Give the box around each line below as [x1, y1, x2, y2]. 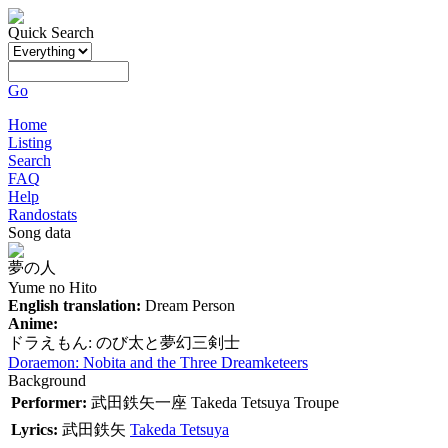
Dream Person [141, 297, 235, 314]
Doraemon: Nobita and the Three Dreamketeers [8, 354, 308, 371]
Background [8, 372, 86, 389]
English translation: [8, 297, 141, 314]
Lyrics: [11, 421, 58, 438]
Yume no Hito [8, 279, 97, 296]
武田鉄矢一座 [91, 394, 187, 411]
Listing [8, 134, 52, 151]
